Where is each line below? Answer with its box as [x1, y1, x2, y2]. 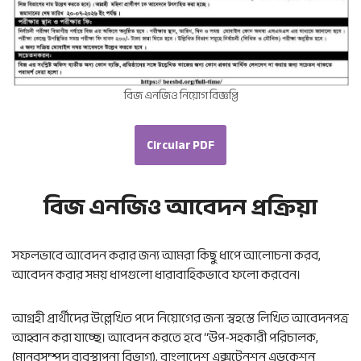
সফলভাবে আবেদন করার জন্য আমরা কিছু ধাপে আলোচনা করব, [12, 244, 321, 267]
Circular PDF [147, 134, 214, 156]
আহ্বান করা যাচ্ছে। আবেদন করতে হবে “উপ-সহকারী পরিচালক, [12, 326, 318, 349]
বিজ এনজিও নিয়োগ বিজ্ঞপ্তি [123, 85, 238, 106]
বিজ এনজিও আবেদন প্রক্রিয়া [44, 186, 317, 228]
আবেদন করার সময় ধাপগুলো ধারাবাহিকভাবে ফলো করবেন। [12, 263, 301, 286]
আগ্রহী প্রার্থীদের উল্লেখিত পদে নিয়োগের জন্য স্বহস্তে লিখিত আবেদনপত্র [12, 307, 349, 330]
